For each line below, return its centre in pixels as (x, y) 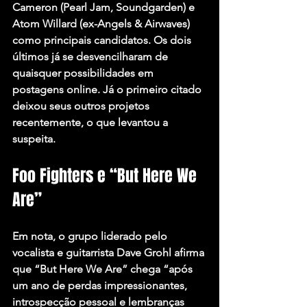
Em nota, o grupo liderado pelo (91, 236)
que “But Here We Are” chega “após (104, 269)
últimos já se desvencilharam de (91, 57)
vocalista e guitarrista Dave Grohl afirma (110, 253)
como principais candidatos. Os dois (103, 40)
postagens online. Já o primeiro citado (108, 90)
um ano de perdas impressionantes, (101, 286)
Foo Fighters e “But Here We (107, 176)
